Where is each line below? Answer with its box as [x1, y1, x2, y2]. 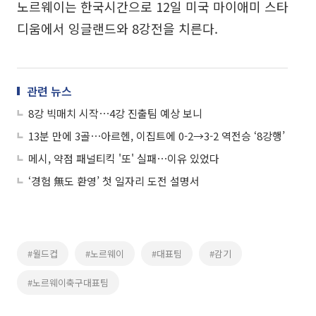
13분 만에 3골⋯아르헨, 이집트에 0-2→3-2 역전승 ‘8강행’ [28, 128, 285, 143]
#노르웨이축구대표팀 [28, 276, 109, 289]
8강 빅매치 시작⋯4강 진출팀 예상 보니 [28, 106, 202, 121]
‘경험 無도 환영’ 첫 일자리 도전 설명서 [28, 174, 200, 188]
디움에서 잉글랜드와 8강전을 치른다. [17, 19, 218, 37]
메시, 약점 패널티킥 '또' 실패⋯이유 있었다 [28, 151, 219, 166]
